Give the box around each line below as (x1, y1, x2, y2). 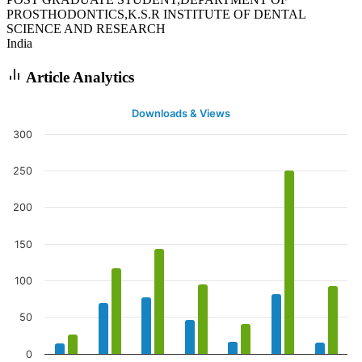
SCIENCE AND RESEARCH (6, 21, 166, 36)
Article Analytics (23, 68, 134, 86)
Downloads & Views (132, 107, 230, 120)
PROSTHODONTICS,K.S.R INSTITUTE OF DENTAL (6, 6, 305, 21)
